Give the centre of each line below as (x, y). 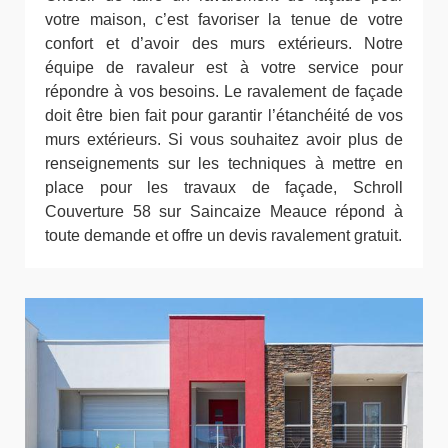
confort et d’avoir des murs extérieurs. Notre (224, 44)
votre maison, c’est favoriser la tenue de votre (224, 20)
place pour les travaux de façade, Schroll (224, 188)
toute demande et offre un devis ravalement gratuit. (223, 236)
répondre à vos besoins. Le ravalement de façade (224, 92)
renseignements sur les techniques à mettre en (224, 164)
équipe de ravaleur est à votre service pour (224, 68)
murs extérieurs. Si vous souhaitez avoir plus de (224, 140)
